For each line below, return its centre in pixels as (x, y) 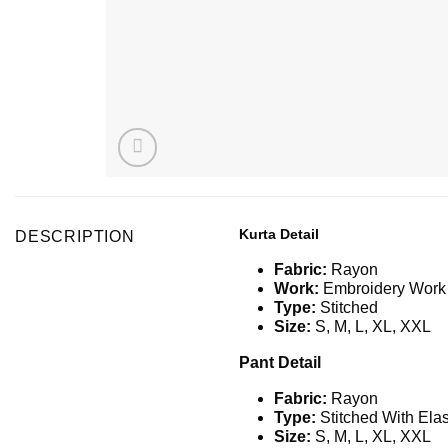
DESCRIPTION (75, 237)
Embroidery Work (384, 289)
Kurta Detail (279, 234)
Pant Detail (280, 363)
